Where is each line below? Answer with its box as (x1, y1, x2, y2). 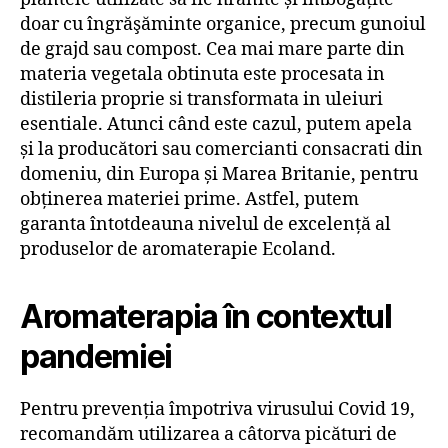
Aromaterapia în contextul (20, 296, 392, 336)
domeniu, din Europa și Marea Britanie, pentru (20, 162, 418, 186)
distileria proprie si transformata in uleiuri (20, 87, 383, 111)
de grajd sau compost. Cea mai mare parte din (20, 37, 405, 61)
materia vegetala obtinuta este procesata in (20, 62, 385, 86)
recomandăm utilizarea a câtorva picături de (20, 422, 397, 446)
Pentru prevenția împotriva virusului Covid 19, (20, 397, 415, 421)
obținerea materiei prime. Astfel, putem (20, 187, 359, 211)
